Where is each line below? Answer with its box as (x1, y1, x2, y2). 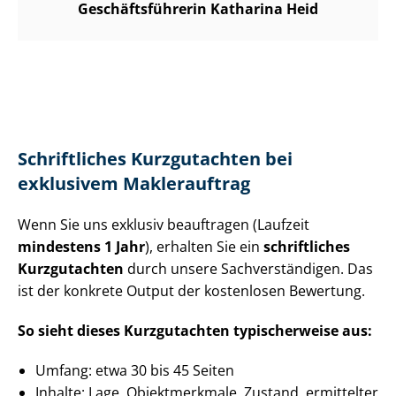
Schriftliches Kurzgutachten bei (18, 147, 293, 171)
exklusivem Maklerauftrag (18, 171, 250, 196)
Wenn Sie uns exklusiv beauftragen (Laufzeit (18, 215, 309, 235)
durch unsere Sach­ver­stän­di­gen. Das (124, 259, 373, 279)
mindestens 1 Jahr (18, 237, 145, 257)
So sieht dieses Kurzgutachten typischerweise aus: (18, 321, 372, 341)
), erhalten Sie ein (145, 237, 263, 257)
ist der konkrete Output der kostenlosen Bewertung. (18, 281, 365, 301)
